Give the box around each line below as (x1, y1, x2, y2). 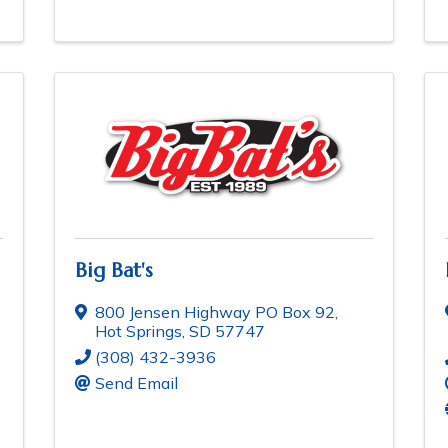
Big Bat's (75, 258, 153, 284)
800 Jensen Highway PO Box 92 (95, 302, 335, 323)
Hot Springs (95, 321, 182, 342)
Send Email (95, 373, 178, 394)
